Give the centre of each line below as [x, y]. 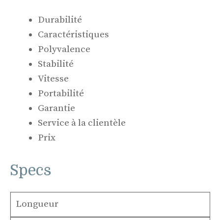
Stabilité [56, 64]
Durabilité [60, 20]
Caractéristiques [73, 35]
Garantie [56, 109]
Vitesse [53, 79]
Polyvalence [64, 50]
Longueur [37, 204]
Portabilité [61, 94]
